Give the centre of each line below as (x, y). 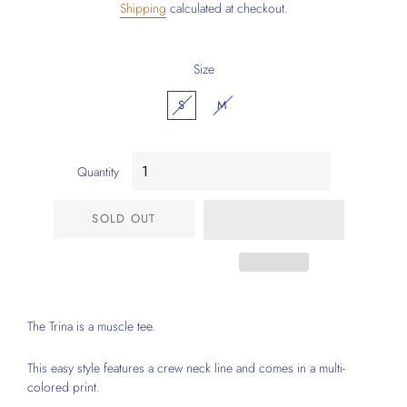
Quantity (98, 172)
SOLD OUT (124, 218)
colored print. (64, 387)
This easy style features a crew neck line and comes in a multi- (186, 368)
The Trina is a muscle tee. (91, 326)
